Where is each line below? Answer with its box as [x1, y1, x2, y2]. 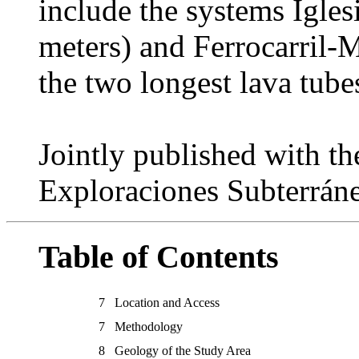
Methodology [115, 320, 183, 334]
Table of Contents [38, 238, 279, 275]
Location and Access [115, 296, 220, 310]
